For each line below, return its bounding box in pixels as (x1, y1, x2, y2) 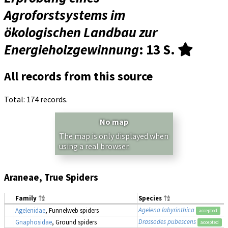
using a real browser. (59, 141, 130, 152)
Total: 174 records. (4, 94, 68, 105)
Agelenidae (15, 206, 45, 214)
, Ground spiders (52, 217, 97, 226)
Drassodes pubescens (138, 217, 196, 225)
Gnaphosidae (15, 217, 52, 226)
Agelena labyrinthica (138, 205, 194, 214)
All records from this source (4, 68, 153, 84)
